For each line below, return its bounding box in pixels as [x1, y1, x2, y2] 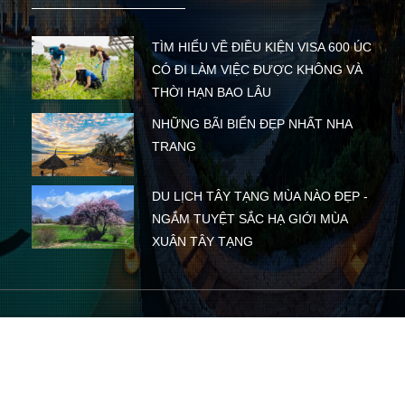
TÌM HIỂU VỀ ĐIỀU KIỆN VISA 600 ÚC [151, 39, 372, 54]
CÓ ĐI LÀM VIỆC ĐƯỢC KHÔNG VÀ [151, 61, 363, 77]
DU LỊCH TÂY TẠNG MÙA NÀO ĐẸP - [151, 188, 368, 203]
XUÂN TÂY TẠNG [151, 233, 253, 249]
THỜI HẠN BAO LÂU [151, 84, 271, 99]
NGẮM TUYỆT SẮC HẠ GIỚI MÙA [151, 211, 347, 226]
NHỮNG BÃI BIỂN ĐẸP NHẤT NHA [151, 116, 352, 131]
